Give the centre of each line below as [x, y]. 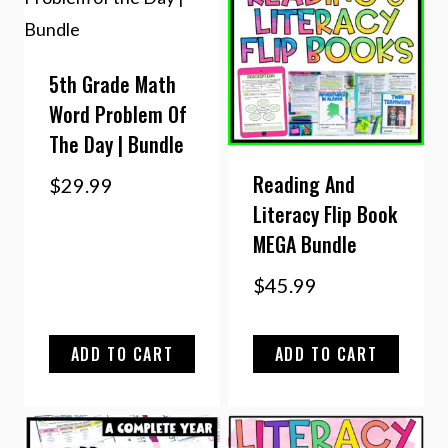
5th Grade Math [112, 83]
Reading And [304, 183]
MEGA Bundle [305, 243]
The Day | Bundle [116, 143]
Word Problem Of [118, 113]
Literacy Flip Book [325, 213]
